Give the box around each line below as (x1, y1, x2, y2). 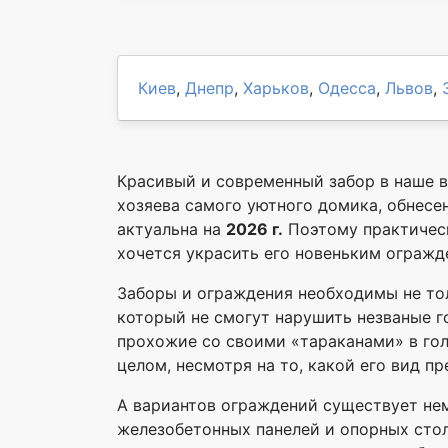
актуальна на (117, 219, 226, 239)
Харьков (243, 78, 309, 98)
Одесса (318, 78, 376, 98)
